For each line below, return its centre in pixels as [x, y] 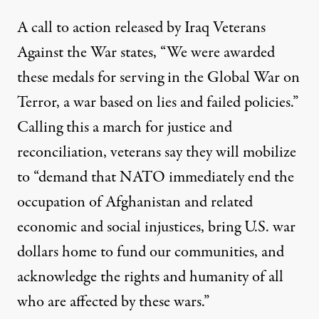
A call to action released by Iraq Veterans [141, 27]
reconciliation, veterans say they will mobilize [157, 152]
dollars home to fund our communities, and [151, 252]
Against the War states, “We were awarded [146, 52]
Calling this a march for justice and [125, 127]
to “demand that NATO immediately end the [156, 177]
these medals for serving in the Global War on [158, 77]
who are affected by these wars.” [113, 302]
